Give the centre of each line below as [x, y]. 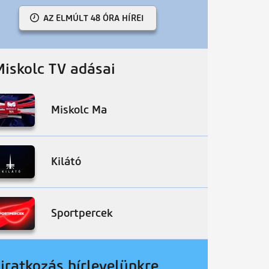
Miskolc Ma [79, 110]
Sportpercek [82, 213]
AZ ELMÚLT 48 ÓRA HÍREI [94, 18]
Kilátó [66, 162]
